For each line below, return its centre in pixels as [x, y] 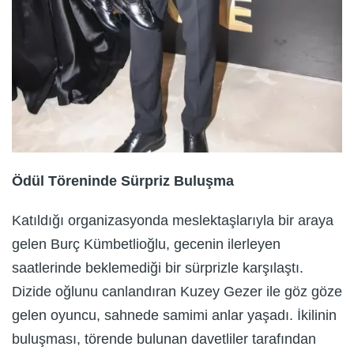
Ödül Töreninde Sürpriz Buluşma [123, 181]
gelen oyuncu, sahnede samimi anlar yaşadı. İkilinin [174, 316]
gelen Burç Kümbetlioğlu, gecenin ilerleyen [146, 245]
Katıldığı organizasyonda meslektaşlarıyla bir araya [173, 221]
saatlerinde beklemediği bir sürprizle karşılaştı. [158, 268]
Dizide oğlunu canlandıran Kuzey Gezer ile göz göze [177, 292]
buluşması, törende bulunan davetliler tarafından [164, 339]
